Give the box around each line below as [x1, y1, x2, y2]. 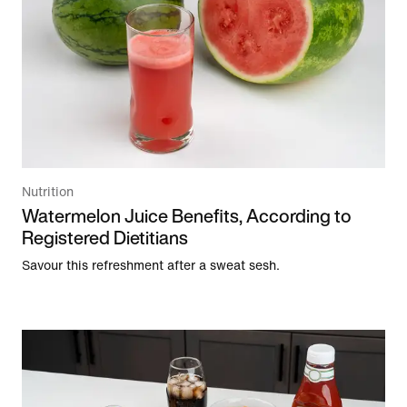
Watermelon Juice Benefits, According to [22, 203, 352, 230]
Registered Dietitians [22, 224, 188, 252]
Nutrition [22, 185, 74, 200]
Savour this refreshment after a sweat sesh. [22, 259, 280, 273]
